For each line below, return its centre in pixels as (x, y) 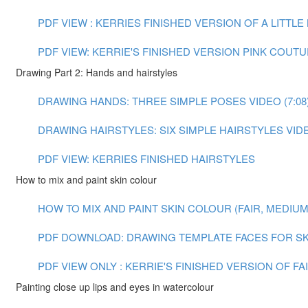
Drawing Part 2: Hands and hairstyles (97, 72)
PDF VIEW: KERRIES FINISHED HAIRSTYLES (146, 158)
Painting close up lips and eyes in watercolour (115, 287)
